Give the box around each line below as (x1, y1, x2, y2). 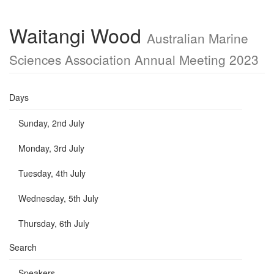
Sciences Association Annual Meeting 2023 (9, 50, 259, 68)
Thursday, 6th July (18, 217, 89, 229)
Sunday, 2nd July (18, 117, 84, 129)
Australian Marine (147, 29, 248, 47)
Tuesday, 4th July (18, 167, 86, 179)
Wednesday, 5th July (18, 192, 98, 204)
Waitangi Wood (9, 21, 147, 49)
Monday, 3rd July (18, 142, 84, 154)
